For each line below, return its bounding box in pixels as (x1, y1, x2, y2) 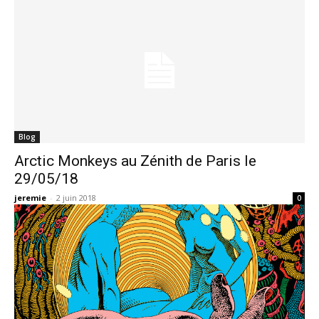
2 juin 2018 (56, 192, 96, 203)
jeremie (14, 192, 46, 203)
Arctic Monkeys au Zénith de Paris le (14, 152, 256, 169)
